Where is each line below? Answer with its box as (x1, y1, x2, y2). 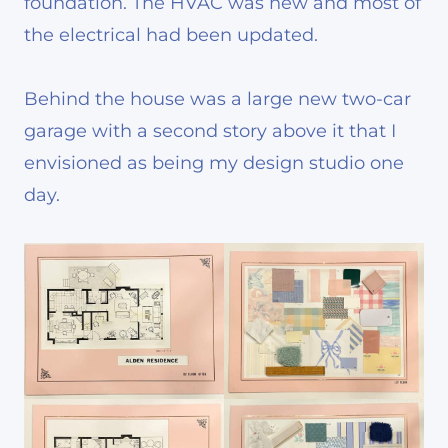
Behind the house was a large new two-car (24, 88, 411, 111)
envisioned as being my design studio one (24, 152, 404, 175)
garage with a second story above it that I (24, 120, 396, 143)
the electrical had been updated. (24, 24, 318, 47)
